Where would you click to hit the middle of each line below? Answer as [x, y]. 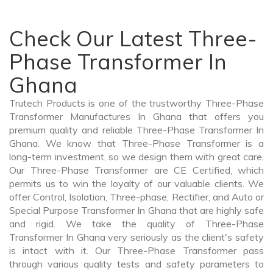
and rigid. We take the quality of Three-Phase [136, 224]
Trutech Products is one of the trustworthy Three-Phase [136, 103]
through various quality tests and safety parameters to [136, 264]
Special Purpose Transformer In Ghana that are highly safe [136, 211]
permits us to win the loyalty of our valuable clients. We [136, 184]
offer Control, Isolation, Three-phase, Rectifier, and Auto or [136, 197]
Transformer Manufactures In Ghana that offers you [136, 117]
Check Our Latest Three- [133, 39]
